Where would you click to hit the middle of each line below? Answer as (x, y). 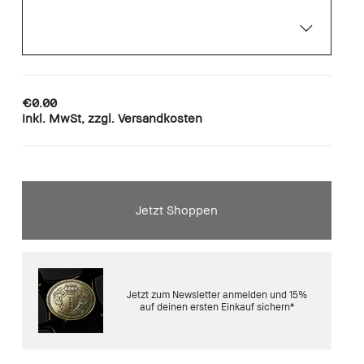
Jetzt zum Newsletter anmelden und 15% (217, 294)
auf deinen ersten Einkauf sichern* (217, 306)
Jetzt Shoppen (176, 209)
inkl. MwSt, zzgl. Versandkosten (112, 117)
